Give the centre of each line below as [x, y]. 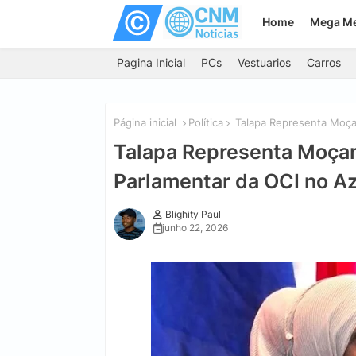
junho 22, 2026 [195, 228]
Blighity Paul [193, 214]
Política [206, 122]
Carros [324, 62]
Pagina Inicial [151, 62]
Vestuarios [264, 62]
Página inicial [145, 122]
